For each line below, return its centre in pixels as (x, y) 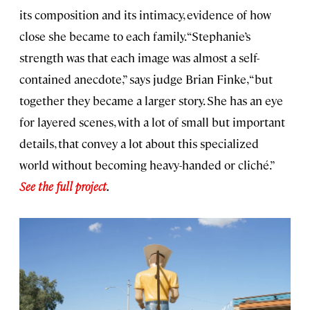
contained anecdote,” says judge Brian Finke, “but (146, 79)
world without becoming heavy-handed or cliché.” (147, 164)
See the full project (63, 186)
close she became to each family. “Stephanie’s (135, 36)
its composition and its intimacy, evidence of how (145, 14)
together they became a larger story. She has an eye (151, 100)
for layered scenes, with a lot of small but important (152, 121)
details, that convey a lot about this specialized (139, 143)
